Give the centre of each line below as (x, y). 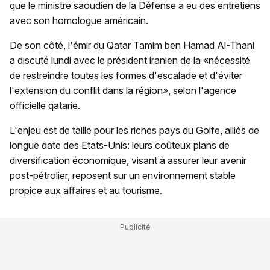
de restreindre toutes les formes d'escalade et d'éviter (126, 75)
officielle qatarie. (45, 105)
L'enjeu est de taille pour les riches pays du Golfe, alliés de (134, 130)
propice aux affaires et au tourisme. (86, 190)
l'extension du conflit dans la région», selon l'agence (123, 90)
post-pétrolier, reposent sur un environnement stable (123, 175)
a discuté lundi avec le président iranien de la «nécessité (130, 60)
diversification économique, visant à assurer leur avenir (128, 160)
